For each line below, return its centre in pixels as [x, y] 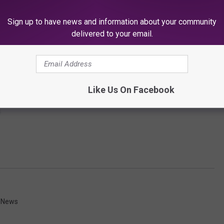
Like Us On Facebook [131, 90]
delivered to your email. [112, 34]
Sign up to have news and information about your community [112, 22]
